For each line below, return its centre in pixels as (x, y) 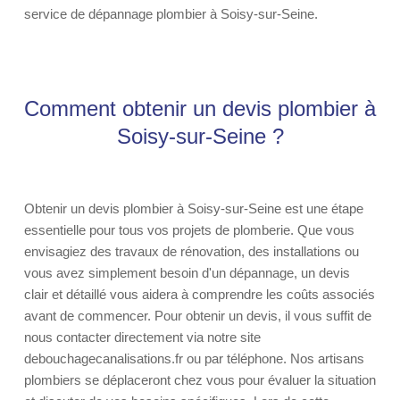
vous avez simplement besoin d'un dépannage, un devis (187, 273)
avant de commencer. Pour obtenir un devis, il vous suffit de (198, 316)
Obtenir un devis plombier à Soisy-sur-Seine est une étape (194, 208)
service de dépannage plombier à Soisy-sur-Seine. (171, 14)
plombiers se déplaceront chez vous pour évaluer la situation (200, 380)
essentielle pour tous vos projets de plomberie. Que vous (189, 230)
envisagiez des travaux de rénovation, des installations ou (192, 251)
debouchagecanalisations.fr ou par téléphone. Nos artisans (194, 358)
